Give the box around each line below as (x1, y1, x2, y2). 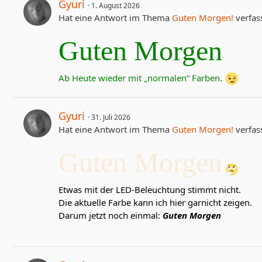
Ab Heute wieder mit (58, 72, 144, 84)
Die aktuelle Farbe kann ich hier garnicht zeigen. (58, 196, 252, 209)
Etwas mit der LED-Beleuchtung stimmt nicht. (58, 184, 241, 196)
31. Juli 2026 (91, 112, 130, 123)
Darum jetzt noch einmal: (58, 209, 163, 222)
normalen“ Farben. (147, 72, 225, 84)
